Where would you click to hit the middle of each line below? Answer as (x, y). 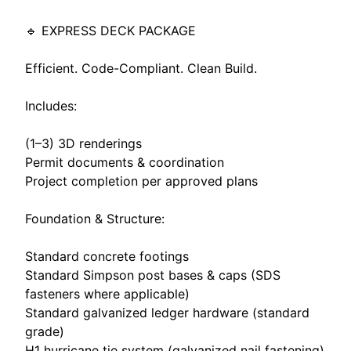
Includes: (51, 105)
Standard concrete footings (107, 256)
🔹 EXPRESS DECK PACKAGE (110, 30)
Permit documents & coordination (125, 162)
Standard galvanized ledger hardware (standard (167, 312)
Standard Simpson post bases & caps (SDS (153, 275)
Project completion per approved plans (141, 181)
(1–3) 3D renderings (83, 143)
